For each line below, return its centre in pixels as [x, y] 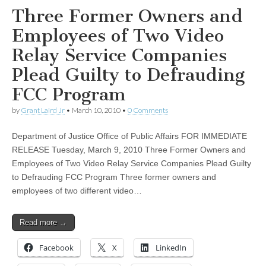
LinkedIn [171, 248]
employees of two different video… [77, 191]
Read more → [43, 223]
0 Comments [148, 110]
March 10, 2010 [96, 110]
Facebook [56, 248]
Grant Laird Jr [43, 110]
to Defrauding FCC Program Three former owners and [114, 177]
